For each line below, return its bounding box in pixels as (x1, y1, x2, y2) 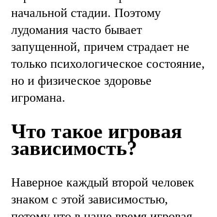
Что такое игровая (11, 120, 182, 142)
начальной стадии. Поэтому (11, 6, 161, 20)
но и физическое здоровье (11, 74, 152, 88)
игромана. (11, 91, 69, 105)
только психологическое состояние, (11, 57, 205, 71)
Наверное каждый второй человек (11, 175, 194, 189)
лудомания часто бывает (11, 23, 142, 37)
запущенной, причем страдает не (11, 40, 189, 54)
